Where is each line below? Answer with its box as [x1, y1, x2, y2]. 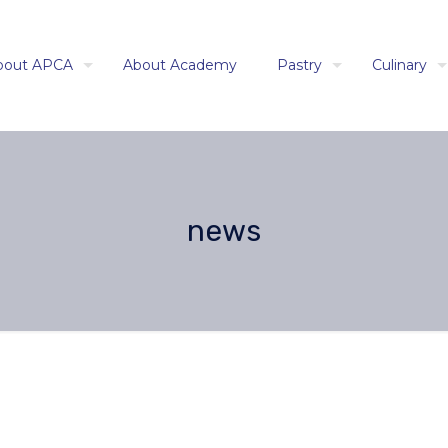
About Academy [123, 56, 237, 74]
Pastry [277, 56, 322, 74]
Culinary [372, 56, 427, 74]
